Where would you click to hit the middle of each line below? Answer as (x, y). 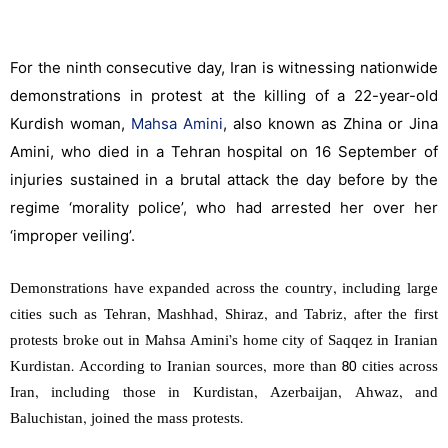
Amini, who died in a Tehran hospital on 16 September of (224, 152)
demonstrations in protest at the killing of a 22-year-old (224, 96)
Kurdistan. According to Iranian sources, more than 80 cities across (224, 368)
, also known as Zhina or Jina (330, 124)
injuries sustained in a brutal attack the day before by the (224, 180)
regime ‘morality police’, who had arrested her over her (224, 208)
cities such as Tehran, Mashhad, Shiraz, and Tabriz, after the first (224, 316)
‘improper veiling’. (74, 236)
